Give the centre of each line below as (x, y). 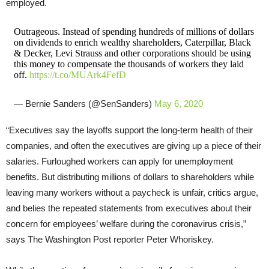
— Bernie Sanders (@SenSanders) (84, 103)
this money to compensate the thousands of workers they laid (128, 64)
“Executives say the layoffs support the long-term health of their (129, 130)
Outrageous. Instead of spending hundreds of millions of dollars (134, 31)
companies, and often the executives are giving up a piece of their (134, 145)
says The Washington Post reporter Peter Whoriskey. (111, 239)
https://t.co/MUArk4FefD (77, 74)
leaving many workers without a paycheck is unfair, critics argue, (132, 192)
